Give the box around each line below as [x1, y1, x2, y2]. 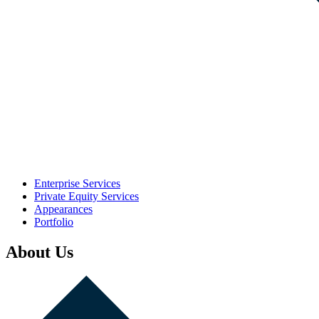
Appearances [34, 202, 93, 215]
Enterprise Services [34, 177, 120, 189]
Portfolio [34, 215, 73, 228]
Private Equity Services [34, 189, 139, 202]
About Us [6, 242, 73, 261]
